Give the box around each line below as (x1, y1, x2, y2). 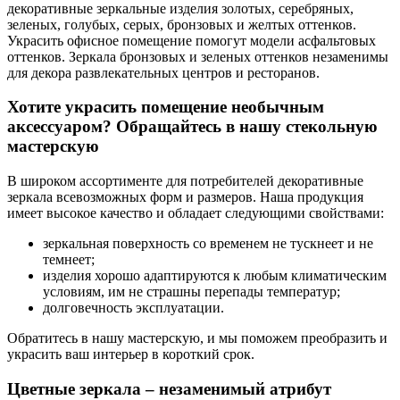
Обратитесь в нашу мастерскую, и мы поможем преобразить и (7, 330, 387, 346)
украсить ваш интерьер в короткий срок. (7, 346, 254, 362)
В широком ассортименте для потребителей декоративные (7, 173, 363, 189)
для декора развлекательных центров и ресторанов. (7, 64, 320, 80)
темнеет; (43, 252, 95, 268)
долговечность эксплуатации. (43, 300, 224, 316)
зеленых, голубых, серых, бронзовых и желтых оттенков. (7, 16, 356, 32)
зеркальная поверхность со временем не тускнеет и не (43, 236, 373, 252)
